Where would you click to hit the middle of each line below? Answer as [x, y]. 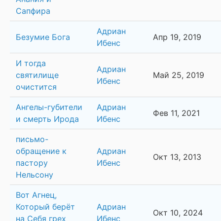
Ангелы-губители [49, 107]
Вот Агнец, [36, 195]
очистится [36, 87]
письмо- [32, 139]
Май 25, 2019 [179, 75]
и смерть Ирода [47, 119]
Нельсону [35, 175]
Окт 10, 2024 [178, 213]
